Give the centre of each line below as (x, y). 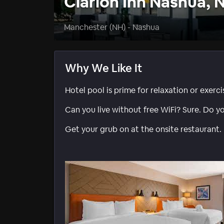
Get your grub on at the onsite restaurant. (143, 129)
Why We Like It (103, 68)
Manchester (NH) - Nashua (112, 27)
